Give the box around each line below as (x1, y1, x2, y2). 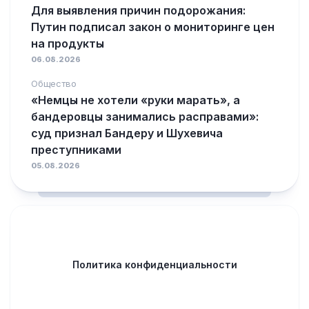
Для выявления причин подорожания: (31, 3, 246, 17)
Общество (31, 78, 77, 89)
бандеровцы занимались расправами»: (31, 110, 259, 123)
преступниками (31, 143, 121, 157)
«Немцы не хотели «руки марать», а (31, 93, 240, 107)
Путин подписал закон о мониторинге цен (31, 20, 275, 34)
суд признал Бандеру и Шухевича (31, 126, 223, 140)
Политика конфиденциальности (72, 259, 237, 270)
